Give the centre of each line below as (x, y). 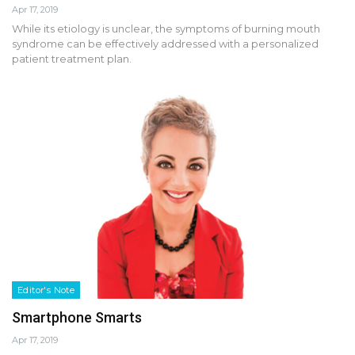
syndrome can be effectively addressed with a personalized (165, 44)
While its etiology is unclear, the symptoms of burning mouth (166, 29)
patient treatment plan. (72, 59)
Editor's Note (46, 290)
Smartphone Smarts (77, 317)
